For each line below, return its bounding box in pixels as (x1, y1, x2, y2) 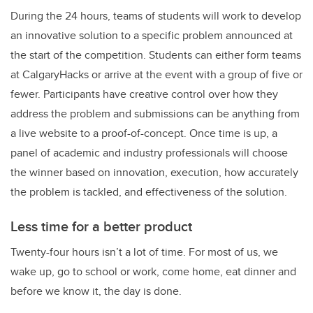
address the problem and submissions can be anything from (10, 105, 300, 122)
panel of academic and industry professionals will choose (10, 145, 288, 161)
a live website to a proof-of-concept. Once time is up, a (10, 125, 277, 142)
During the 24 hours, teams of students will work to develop (10, 8, 301, 24)
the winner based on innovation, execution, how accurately (10, 164, 298, 181)
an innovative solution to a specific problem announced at (10, 27, 293, 44)
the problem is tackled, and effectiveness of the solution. (10, 184, 287, 201)
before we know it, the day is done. (10, 283, 182, 300)
